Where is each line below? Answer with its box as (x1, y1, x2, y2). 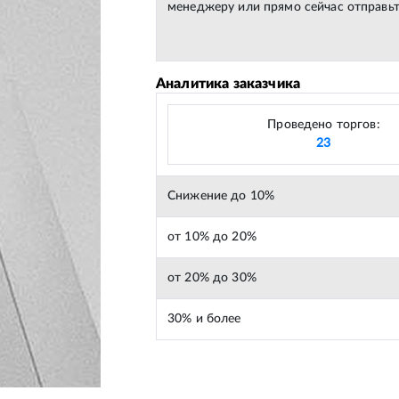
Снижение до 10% (167, 190, 275, 202)
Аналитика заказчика (156, 77, 301, 91)
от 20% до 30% (167, 272, 256, 284)
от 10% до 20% (167, 231, 256, 243)
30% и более (167, 313, 241, 325)
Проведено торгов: (267, 118, 380, 131)
